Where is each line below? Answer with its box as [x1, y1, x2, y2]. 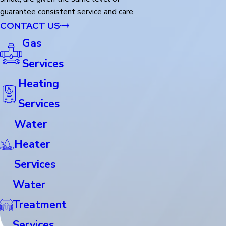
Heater [14, 137, 50, 152]
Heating [18, 76, 59, 92]
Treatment [12, 197, 67, 213]
